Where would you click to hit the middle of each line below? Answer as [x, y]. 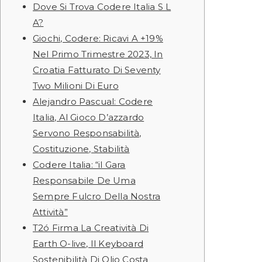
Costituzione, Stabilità [81, 149]
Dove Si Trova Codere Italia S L [102, 7]
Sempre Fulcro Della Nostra [97, 196]
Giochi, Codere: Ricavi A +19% [98, 38]
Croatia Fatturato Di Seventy [97, 70]
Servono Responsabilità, [87, 133]
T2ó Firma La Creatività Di [91, 228]
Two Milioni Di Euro [76, 86]
